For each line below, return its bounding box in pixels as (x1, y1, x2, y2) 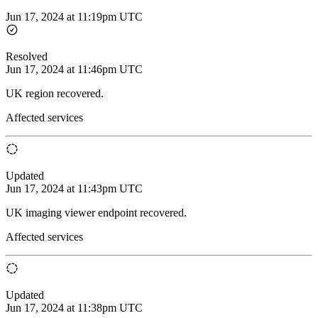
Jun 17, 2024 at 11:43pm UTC (6, 182, 143, 194)
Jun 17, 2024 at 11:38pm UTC (6, 301, 143, 314)
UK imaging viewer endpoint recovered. (6, 206, 187, 219)
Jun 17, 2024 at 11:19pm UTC (6, 10, 143, 23)
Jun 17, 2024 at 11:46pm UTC (6, 62, 143, 75)
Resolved (6, 50, 48, 62)
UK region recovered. (6, 87, 104, 99)
